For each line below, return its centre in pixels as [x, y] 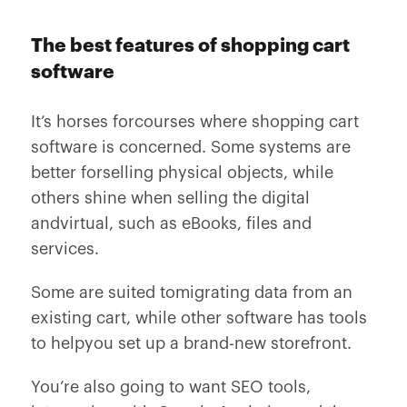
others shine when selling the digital [170, 198]
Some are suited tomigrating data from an [191, 293]
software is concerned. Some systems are [190, 147]
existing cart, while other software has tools [199, 318]
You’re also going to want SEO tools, [170, 387]
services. [65, 249]
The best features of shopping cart [190, 46]
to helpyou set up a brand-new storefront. [191, 343]
